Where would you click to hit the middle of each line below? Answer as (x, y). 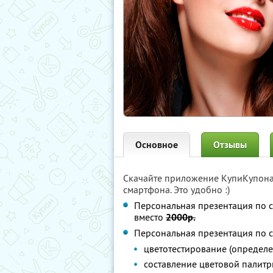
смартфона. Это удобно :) (176, 190)
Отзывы (230, 145)
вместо (150, 217)
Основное (157, 145)
